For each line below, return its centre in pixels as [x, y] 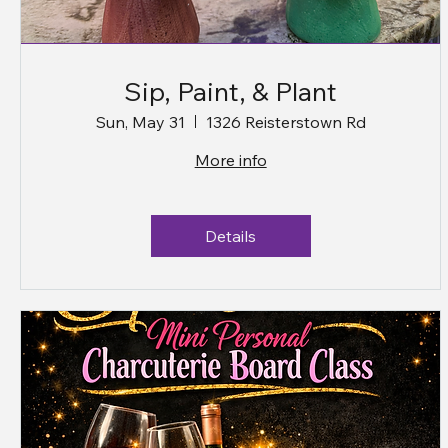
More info [230, 159]
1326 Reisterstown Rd [285, 121]
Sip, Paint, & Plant [231, 91]
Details [231, 235]
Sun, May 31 [140, 121]
